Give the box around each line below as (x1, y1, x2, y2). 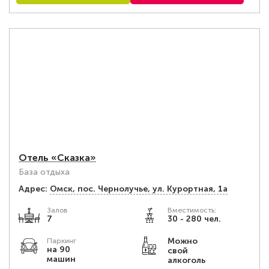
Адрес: (19, 184, 47, 194)
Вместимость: (167, 206, 216, 214)
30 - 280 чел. (167, 214, 221, 224)
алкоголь (167, 255, 205, 265)
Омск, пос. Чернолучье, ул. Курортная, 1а (50, 184, 228, 194)
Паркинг (47, 237, 76, 245)
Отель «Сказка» (19, 152, 96, 163)
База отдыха (19, 167, 70, 177)
